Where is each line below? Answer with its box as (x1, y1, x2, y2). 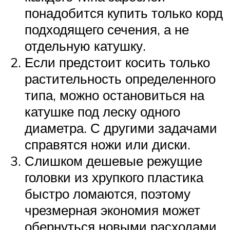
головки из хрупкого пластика (25, 168, 203, 185)
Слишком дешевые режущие (25, 152, 202, 169)
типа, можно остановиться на (25, 86, 204, 103)
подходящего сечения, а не (25, 21, 189, 37)
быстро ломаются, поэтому (25, 185, 190, 202)
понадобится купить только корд (25, 4, 223, 21)
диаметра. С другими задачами (25, 119, 217, 136)
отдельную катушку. (25, 37, 146, 54)
